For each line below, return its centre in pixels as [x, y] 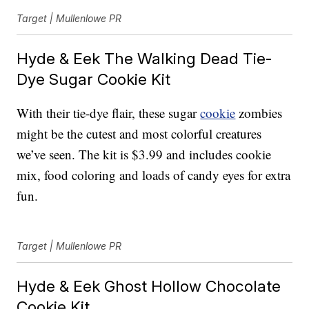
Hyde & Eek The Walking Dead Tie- [144, 59]
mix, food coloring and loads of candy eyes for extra [154, 175]
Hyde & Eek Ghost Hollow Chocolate [149, 286]
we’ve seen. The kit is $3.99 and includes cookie [144, 154]
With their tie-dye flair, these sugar [109, 113]
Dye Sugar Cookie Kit [94, 79]
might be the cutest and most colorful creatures [139, 134]
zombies [259, 113]
